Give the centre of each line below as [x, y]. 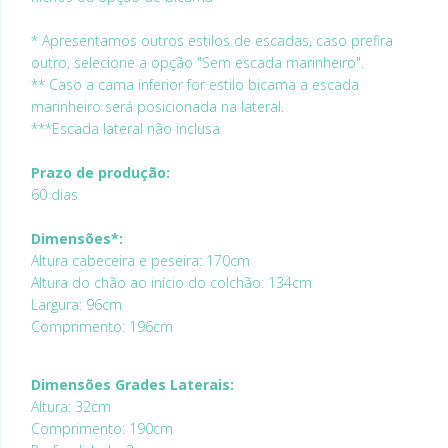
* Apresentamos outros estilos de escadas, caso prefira [212, 40]
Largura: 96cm [76, 304]
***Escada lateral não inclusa [125, 128]
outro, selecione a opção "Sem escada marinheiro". [197, 62]
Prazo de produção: [100, 172]
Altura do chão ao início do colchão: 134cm [173, 282]
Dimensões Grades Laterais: [132, 384]
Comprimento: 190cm [102, 428]
